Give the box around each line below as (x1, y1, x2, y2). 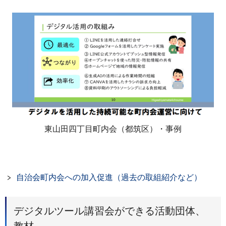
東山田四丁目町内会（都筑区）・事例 (44, 124, 182, 133)
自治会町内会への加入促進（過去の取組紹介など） (16, 173, 202, 182)
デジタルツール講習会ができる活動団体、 (14, 205, 205, 217)
